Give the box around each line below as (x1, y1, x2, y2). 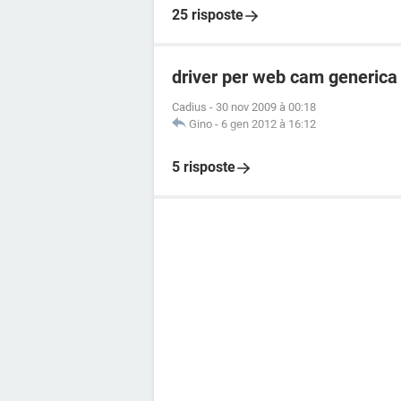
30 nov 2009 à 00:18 (216, 100, 316, 114)
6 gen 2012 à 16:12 (221, 117, 316, 131)
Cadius (172, 100, 207, 114)
